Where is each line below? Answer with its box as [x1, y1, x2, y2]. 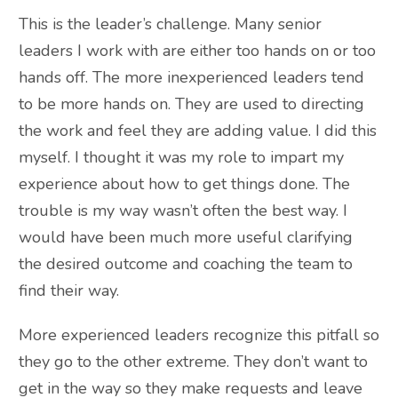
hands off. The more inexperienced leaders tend [19, 67, 364, 89]
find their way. [19, 280, 119, 302]
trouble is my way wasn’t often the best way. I [19, 200, 347, 222]
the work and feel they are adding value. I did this [19, 120, 377, 142]
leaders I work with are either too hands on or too [19, 40, 376, 62]
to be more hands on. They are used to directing [19, 93, 364, 115]
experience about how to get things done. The [19, 173, 350, 195]
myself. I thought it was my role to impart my [19, 147, 344, 169]
